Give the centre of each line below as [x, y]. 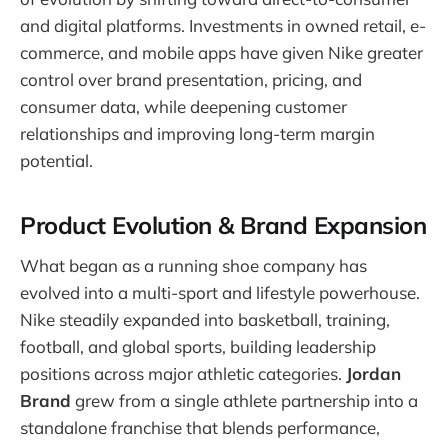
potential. [56, 160]
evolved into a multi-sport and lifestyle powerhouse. [220, 293]
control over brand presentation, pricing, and [191, 79]
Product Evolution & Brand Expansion [223, 224]
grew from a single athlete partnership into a [244, 401]
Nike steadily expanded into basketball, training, [205, 320]
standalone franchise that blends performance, [200, 428]
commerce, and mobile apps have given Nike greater [221, 52]
